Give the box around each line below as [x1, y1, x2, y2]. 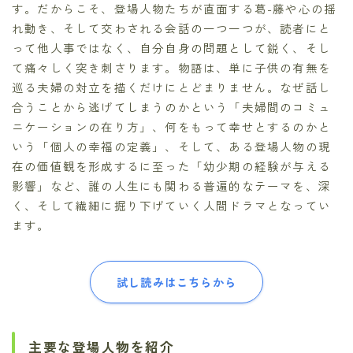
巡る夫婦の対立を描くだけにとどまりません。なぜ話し [12, 78, 331, 95]
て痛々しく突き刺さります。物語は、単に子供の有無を [12, 58, 332, 76]
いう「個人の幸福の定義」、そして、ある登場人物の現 [12, 137, 332, 154]
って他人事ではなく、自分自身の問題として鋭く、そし [12, 39, 331, 56]
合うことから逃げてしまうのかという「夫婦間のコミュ [12, 98, 332, 115]
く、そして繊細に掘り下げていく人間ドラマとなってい [12, 196, 331, 214]
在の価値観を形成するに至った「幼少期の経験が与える [12, 157, 332, 174]
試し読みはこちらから [117, 273, 236, 291]
